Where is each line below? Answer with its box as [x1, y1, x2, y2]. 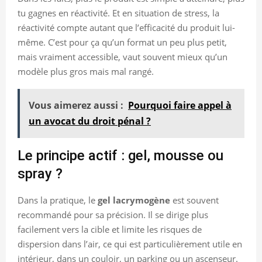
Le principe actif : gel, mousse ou [18, 147, 223, 164]
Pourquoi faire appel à [128, 98, 232, 112]
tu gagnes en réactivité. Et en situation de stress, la [18, 6, 219, 19]
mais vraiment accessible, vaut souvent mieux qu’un [18, 50, 227, 63]
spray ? [18, 165, 63, 182]
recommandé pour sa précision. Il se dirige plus [18, 208, 208, 220]
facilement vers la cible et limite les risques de [18, 223, 202, 235]
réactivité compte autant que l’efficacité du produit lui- [18, 21, 235, 33]
